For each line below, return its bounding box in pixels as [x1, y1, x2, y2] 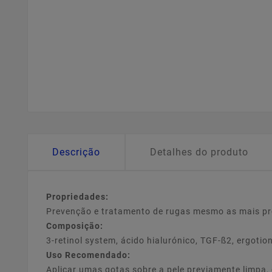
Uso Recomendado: [46, 250, 131, 260]
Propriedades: [46, 192, 109, 202]
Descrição [52, 146, 100, 158]
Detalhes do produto [150, 146, 248, 158]
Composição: [46, 221, 103, 231]
